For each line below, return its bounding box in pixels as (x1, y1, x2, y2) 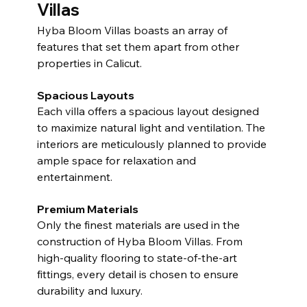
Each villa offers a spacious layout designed (36, 103, 262, 118)
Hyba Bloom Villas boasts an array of (36, 23, 230, 37)
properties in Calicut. (36, 56, 142, 70)
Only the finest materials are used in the (36, 217, 243, 232)
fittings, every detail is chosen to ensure (36, 267, 241, 281)
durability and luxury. (36, 283, 143, 297)
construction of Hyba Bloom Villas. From (36, 234, 245, 248)
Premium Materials (36, 201, 138, 216)
